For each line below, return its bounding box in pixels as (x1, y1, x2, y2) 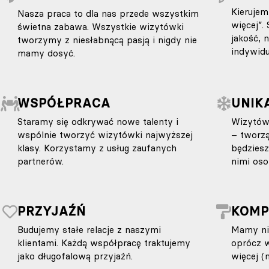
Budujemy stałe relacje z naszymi (17, 223, 161, 235)
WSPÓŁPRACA (17, 95, 110, 110)
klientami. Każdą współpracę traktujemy (17, 237, 190, 249)
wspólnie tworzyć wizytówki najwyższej (17, 128, 193, 141)
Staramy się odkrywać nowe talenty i (17, 115, 178, 127)
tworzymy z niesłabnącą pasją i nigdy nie (17, 34, 197, 46)
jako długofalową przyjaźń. (17, 250, 133, 262)
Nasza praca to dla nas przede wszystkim (17, 7, 199, 19)
